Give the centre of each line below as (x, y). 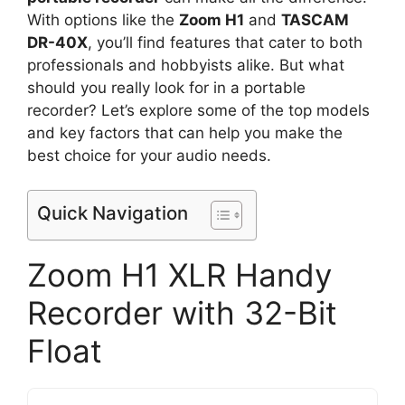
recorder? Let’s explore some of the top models (198, 110)
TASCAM (315, 19)
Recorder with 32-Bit (182, 313)
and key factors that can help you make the (185, 132)
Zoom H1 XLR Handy (179, 275)
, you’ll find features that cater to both (225, 42)
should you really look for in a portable (166, 87)
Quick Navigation (113, 213)
